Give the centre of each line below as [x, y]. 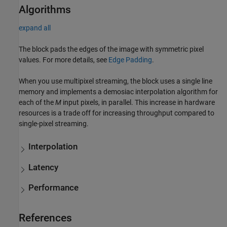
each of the [37, 102]
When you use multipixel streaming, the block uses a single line [116, 81]
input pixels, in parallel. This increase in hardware [138, 102]
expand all [35, 28]
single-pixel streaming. [54, 123]
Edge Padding [130, 60]
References [45, 218]
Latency [44, 167]
